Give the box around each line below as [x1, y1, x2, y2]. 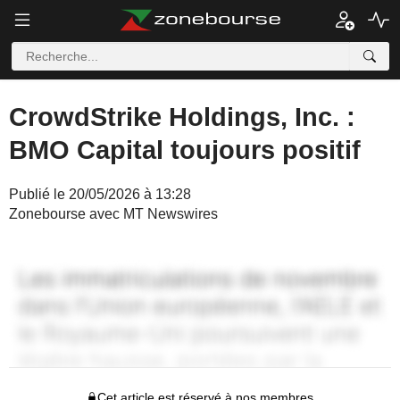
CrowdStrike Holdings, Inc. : [9, 103, 355, 131]
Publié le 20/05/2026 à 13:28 [9, 187, 191, 202]
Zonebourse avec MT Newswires [9, 206, 218, 221]
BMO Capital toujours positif [9, 136, 361, 164]
